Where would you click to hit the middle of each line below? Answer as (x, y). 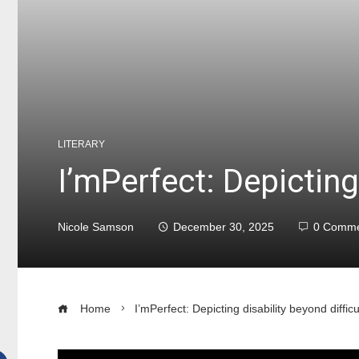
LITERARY (81, 145)
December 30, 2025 (224, 228)
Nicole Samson (96, 228)
